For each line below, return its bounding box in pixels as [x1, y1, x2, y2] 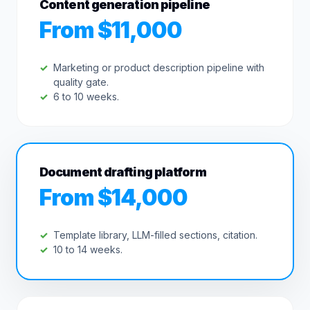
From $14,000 [39, 184, 188, 211]
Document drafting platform [39, 165, 206, 179]
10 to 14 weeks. [53, 244, 122, 255]
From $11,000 [39, 17, 183, 44]
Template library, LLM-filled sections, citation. [53, 229, 257, 241]
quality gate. [53, 76, 109, 88]
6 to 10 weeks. [53, 91, 119, 102]
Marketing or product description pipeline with [53, 62, 264, 73]
